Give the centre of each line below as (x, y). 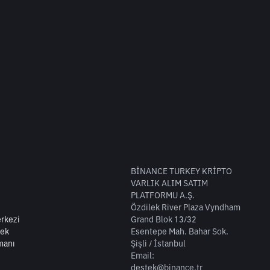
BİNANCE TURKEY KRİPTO (182, 171)
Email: (143, 256)
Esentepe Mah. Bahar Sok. (180, 232)
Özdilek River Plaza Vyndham (186, 208)
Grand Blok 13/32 (164, 220)
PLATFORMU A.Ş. (163, 196)
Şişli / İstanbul (159, 244)
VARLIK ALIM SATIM (170, 184)
